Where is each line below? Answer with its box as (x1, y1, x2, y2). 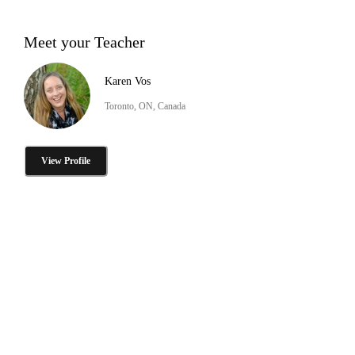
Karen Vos (105, 74, 151, 87)
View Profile (41, 155, 90, 166)
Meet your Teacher (24, 32, 145, 51)
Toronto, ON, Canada (105, 100, 185, 112)
